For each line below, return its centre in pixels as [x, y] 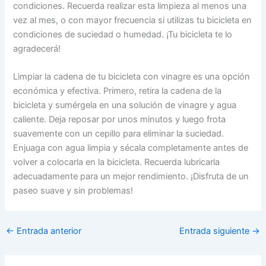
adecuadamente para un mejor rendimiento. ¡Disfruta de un [131, 177]
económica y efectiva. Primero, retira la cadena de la [118, 91]
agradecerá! [37, 49]
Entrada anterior [47, 231]
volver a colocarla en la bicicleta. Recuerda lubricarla [117, 162]
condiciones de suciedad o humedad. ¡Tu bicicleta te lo [123, 35]
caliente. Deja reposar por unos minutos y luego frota [120, 120]
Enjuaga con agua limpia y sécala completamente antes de [131, 148]
